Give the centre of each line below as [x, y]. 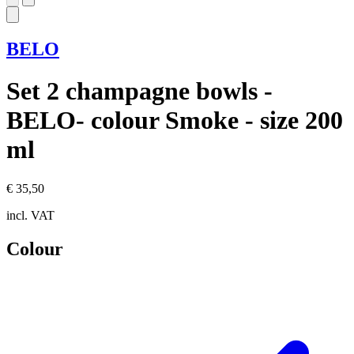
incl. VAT [30, 215]
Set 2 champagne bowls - [139, 91]
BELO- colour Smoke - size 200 [175, 121]
